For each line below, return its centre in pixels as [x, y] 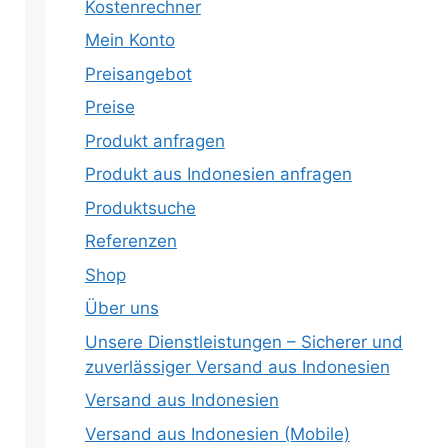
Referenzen [130, 241]
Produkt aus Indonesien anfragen [218, 174]
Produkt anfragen [154, 140]
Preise [109, 107]
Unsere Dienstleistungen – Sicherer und [243, 341]
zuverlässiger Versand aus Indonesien [237, 366]
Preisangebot [138, 73]
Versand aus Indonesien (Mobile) [217, 433]
